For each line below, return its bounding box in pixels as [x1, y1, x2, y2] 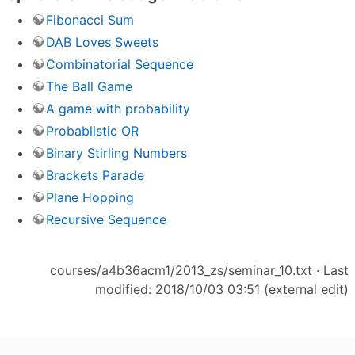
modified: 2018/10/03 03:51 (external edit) [95, 281, 349, 298]
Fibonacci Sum [46, 12, 134, 29]
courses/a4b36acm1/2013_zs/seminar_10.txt [50, 262, 312, 279]
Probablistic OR [46, 123, 139, 139]
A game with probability [46, 101, 190, 117]
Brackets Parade [46, 167, 144, 184]
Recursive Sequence [46, 212, 166, 228]
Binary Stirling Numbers [46, 145, 187, 162]
